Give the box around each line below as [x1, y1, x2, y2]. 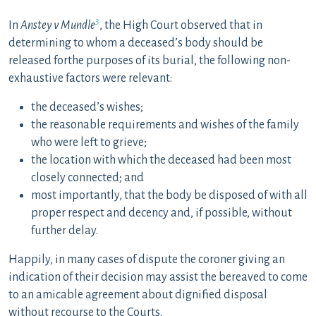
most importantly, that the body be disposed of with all [31, 189, 308, 202]
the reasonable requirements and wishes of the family [31, 119, 299, 131]
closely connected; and [31, 171, 144, 184]
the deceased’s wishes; [31, 101, 143, 114]
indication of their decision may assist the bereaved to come [8, 271, 308, 284]
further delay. [31, 224, 98, 237]
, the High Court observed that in [99, 19, 262, 32]
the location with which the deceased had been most [31, 154, 291, 166]
